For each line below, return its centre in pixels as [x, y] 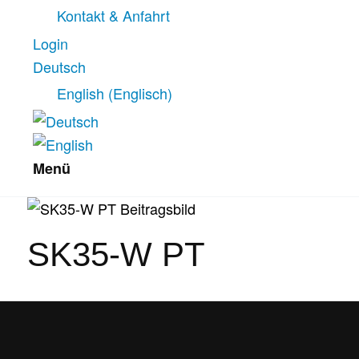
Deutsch [59, 67]
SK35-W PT [116, 255]
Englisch [140, 93]
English [80, 93]
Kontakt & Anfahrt [113, 16]
